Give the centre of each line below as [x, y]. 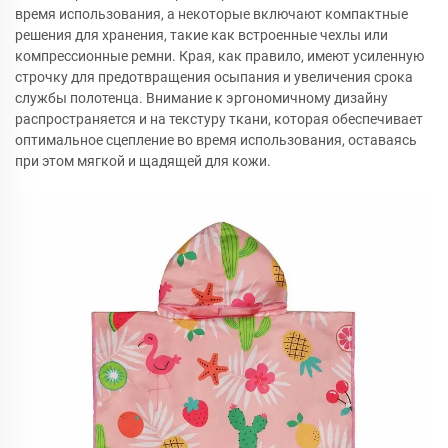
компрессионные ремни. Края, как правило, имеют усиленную [219, 56]
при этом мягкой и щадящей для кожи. [143, 161]
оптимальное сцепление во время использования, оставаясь [216, 140]
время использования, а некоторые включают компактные [211, 14]
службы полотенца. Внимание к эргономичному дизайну [201, 98]
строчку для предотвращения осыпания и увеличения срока [214, 77]
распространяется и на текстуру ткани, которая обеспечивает [219, 119]
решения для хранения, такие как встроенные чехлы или [201, 35]
